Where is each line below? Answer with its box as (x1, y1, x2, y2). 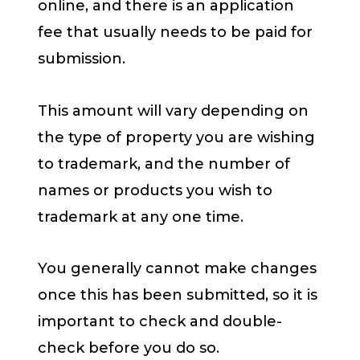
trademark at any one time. (38, 207, 247, 226)
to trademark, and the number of (38, 154, 290, 173)
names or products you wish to (38, 181, 272, 199)
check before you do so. (38, 339, 219, 358)
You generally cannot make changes (38, 260, 317, 278)
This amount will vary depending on (38, 101, 309, 120)
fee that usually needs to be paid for (38, 23, 313, 42)
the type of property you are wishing (38, 128, 315, 146)
